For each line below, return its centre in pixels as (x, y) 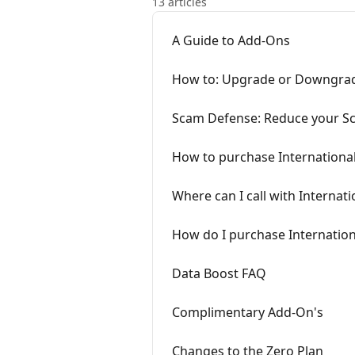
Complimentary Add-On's (248, 312)
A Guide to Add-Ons (231, 40)
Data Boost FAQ (219, 273)
